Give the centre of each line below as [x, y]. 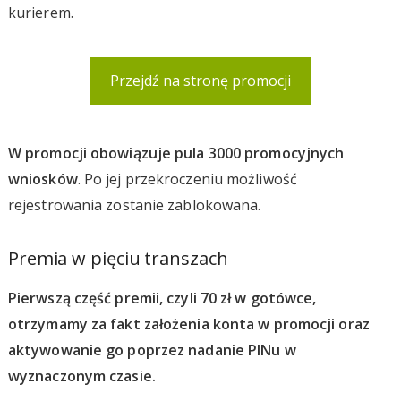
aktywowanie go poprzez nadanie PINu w [152, 350]
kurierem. [40, 12]
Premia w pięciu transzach [118, 258]
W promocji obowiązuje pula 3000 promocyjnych [176, 153]
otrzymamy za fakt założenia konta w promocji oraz [188, 324]
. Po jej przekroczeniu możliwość [187, 179]
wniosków [43, 179]
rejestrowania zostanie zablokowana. [134, 205]
